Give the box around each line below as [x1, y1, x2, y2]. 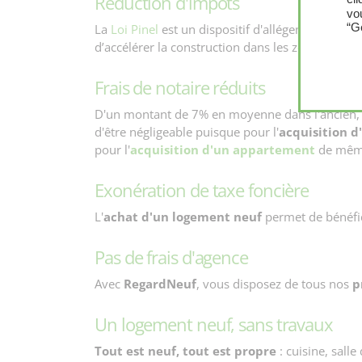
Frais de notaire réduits [95, 75, 265, 99]
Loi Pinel [111, 21, 158, 37]
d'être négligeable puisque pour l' [95, 124, 279, 140]
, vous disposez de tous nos [196, 276, 352, 292]
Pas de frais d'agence [95, 245, 248, 269]
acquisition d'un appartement [130, 141, 315, 158]
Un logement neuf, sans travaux [95, 312, 333, 336]
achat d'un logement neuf [103, 208, 262, 225]
